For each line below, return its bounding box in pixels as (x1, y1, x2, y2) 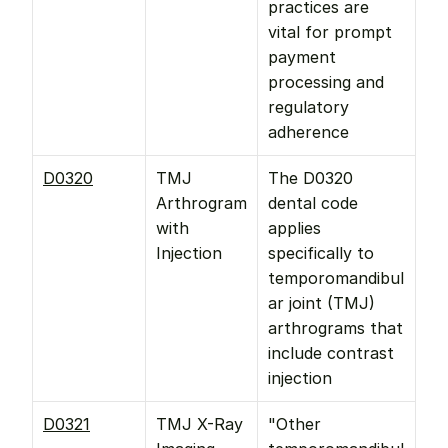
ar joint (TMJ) (268, 293, 375, 313)
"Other (268, 414, 321, 434)
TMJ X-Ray (156, 414, 243, 434)
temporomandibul (268, 268, 404, 288)
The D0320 (268, 168, 353, 188)
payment (268, 47, 336, 67)
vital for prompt (268, 22, 392, 42)
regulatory (268, 97, 349, 117)
